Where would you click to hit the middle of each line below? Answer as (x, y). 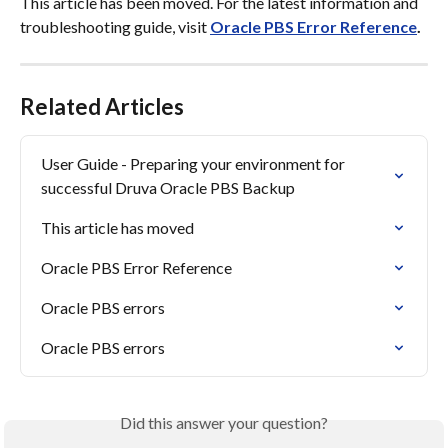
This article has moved (117, 227)
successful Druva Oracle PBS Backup (168, 187)
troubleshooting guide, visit (115, 26)
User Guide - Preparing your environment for (194, 163)
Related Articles (102, 106)
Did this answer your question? (224, 422)
